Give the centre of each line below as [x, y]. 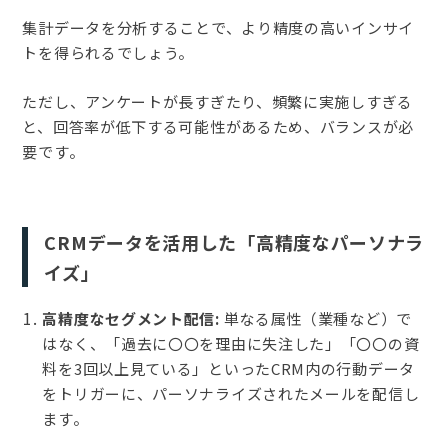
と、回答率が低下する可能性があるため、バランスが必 [218, 126]
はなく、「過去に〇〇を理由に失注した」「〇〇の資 [231, 343]
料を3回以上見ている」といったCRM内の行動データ [228, 368]
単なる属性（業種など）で [315, 318]
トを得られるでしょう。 [108, 52]
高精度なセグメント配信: [131, 318]
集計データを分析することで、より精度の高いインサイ [218, 27]
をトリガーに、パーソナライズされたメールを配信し [231, 393]
